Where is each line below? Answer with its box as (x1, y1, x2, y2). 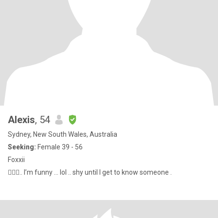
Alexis (8, 114, 35, 126)
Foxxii (8, 156, 25, 163)
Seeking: (8, 143, 36, 151)
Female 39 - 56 (36, 143, 83, 151)
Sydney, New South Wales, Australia (8, 130, 117, 138)
